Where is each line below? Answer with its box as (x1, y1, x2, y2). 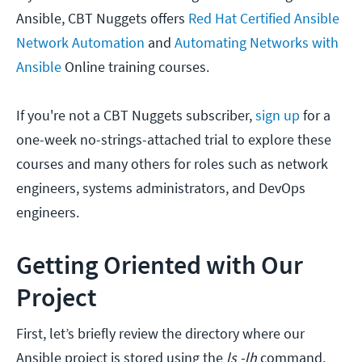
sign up (252, 106, 300, 125)
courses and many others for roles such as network (16, 154, 328, 174)
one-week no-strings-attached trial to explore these (16, 130, 331, 149)
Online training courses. (61, 57, 213, 77)
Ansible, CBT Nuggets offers (16, 9, 188, 28)
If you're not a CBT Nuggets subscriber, (16, 106, 252, 125)
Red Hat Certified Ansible (188, 9, 339, 28)
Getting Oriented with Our (16, 249, 303, 282)
